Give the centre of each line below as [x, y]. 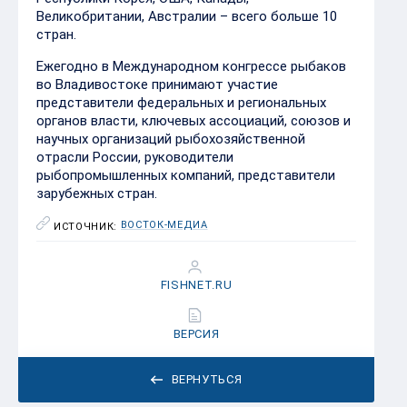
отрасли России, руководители [135, 78]
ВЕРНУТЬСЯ [207, 300]
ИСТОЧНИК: [87, 148]
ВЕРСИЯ [196, 255]
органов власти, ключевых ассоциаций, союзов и [194, 42]
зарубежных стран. [97, 114]
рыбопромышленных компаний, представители [186, 96]
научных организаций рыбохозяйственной [171, 60]
